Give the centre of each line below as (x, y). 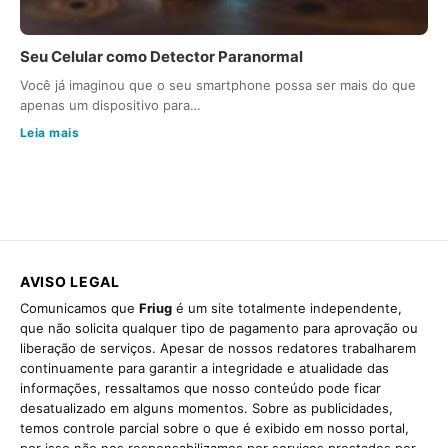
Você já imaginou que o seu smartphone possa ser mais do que (218, 85)
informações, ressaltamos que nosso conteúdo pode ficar (200, 388)
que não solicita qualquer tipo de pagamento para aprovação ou (219, 328)
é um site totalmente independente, (287, 308)
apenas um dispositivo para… (110, 105)
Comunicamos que (79, 308)
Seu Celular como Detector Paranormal (161, 57)
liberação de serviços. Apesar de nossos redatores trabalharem (218, 348)
